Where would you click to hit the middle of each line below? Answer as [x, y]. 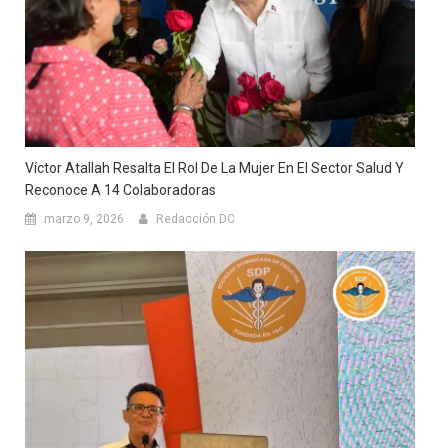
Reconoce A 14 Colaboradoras [120, 190]
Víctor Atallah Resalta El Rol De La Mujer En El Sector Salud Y [214, 168]
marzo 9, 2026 [84, 219]
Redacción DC [195, 219]
